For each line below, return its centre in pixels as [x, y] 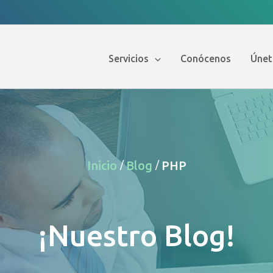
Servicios [129, 58]
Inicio [103, 165]
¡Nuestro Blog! [136, 235]
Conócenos [206, 58]
